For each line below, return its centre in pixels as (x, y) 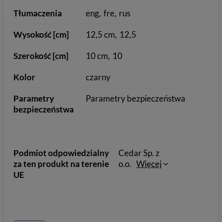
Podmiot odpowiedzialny (61, 153)
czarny (98, 77)
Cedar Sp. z (139, 153)
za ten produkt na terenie (61, 164)
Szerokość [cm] (41, 55)
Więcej (149, 164)
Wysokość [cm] (41, 34)
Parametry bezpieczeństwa (136, 98)
